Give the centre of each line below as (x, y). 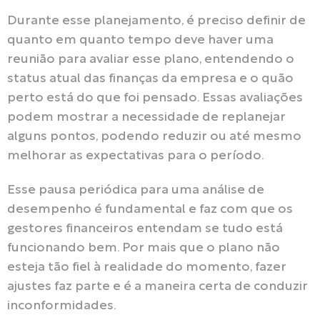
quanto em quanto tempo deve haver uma (140, 40)
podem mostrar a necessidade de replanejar (146, 117)
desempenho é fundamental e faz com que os (150, 210)
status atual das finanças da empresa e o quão (150, 79)
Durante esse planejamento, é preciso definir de (156, 21)
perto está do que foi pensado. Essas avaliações (155, 98)
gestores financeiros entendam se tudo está (145, 229)
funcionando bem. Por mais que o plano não (144, 249)
